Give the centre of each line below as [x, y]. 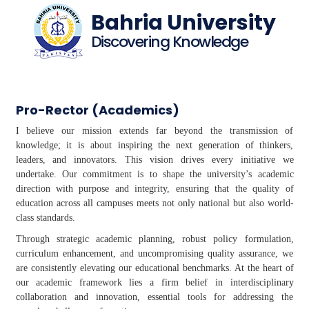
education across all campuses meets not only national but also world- [154, 203]
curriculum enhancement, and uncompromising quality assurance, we [154, 253]
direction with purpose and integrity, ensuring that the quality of [154, 189]
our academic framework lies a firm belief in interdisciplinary [154, 282]
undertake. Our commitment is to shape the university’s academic [154, 174]
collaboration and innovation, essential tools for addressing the [154, 297]
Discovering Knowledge [169, 42]
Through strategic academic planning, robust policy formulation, [154, 239]
